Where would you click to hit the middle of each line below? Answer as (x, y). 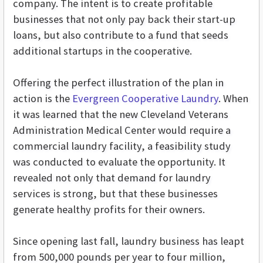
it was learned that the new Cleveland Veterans (121, 114)
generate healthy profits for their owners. (109, 210)
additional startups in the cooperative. (102, 51)
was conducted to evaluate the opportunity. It (119, 162)
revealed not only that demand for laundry (112, 178)
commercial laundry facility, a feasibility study (122, 146)
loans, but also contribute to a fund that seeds (121, 35)
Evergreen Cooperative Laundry (145, 99)
